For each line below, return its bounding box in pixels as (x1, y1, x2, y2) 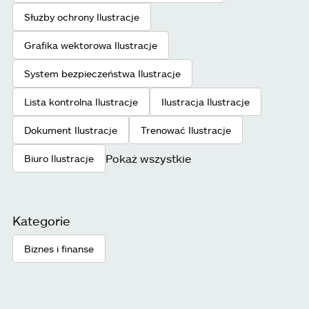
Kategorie (12, 213, 70, 229)
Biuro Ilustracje (24, 152, 94, 165)
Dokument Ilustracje (24, 124, 117, 137)
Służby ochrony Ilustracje (24, 11, 139, 23)
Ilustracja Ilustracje (161, 96, 250, 108)
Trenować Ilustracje (141, 124, 231, 137)
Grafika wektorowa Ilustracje (24, 39, 157, 52)
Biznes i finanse (24, 243, 94, 255)
